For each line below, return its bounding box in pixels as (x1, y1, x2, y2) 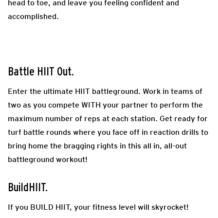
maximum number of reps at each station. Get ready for (8, 114, 208, 124)
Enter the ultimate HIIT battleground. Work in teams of (8, 87, 202, 96)
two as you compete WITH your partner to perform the (8, 100, 203, 110)
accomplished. (8, 12, 59, 21)
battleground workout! (8, 155, 88, 164)
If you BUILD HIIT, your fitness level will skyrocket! (8, 202, 189, 212)
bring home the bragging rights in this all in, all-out (8, 141, 187, 151)
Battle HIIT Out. (8, 66, 74, 78)
